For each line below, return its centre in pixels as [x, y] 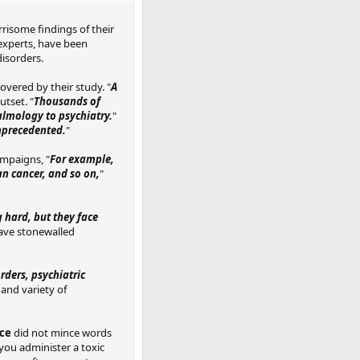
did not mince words [61, 332]
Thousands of [67, 101]
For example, [82, 159]
